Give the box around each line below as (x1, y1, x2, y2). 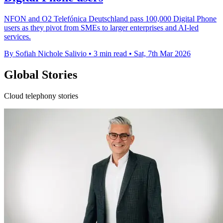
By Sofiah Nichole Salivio (4, 49, 87, 58)
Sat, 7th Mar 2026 (134, 49, 191, 58)
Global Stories (4, 68, 77, 82)
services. (4, 32, 31, 41)
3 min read (94, 49, 127, 58)
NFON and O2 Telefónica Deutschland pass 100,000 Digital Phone (4, 14, 217, 23)
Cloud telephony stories (4, 92, 78, 101)
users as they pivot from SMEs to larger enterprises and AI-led (4, 23, 199, 32)
